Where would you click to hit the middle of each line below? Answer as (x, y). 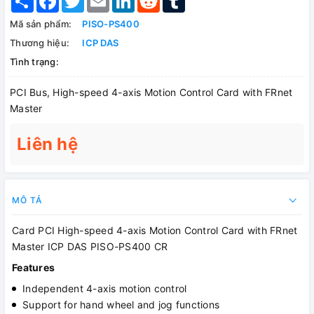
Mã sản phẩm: (41, 24)
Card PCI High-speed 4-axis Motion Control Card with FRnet (155, 231)
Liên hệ (47, 144)
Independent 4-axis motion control (105, 289)
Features (33, 268)
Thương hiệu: (40, 43)
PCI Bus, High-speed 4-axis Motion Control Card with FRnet (151, 93)
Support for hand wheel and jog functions (121, 305)
